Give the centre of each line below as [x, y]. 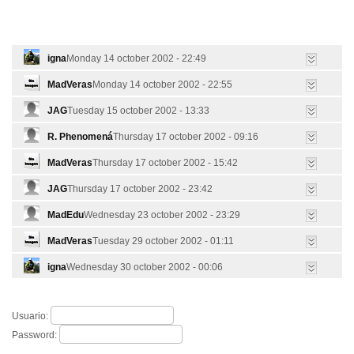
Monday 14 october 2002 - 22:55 [162, 85]
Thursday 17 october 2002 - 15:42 [165, 163]
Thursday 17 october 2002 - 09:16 [186, 137]
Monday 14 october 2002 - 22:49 [136, 59]
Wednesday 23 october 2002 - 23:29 [162, 215]
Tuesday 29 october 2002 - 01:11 [163, 241]
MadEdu [66, 215]
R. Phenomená [80, 137]
